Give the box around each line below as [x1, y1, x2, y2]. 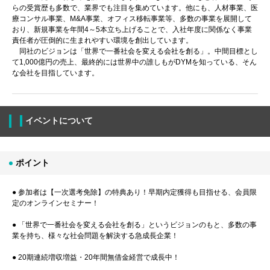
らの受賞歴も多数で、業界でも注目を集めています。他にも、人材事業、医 [12, 4, 258, 13]
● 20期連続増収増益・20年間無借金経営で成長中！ [12, 253, 180, 262]
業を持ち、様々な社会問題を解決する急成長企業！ [12, 231, 178, 240]
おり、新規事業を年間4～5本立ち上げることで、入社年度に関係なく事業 [12, 25, 252, 34]
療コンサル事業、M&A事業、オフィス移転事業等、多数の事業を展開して [12, 14, 252, 24]
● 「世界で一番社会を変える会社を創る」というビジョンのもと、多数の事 [12, 220, 257, 229]
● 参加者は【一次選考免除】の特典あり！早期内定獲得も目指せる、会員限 [12, 187, 257, 196]
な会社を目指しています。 [12, 69, 99, 78]
